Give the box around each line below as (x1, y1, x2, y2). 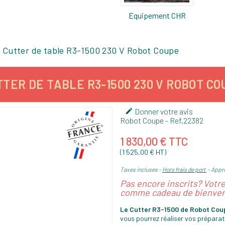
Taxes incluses (120, 166, 159, 173)
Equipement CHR (128, 11, 186, 21)
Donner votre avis (133, 106, 193, 117)
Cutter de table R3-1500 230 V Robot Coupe (2, 45, 179, 56)
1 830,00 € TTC (120, 135, 188, 148)
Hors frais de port (162, 166, 206, 173)
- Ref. (164, 116, 183, 126)
